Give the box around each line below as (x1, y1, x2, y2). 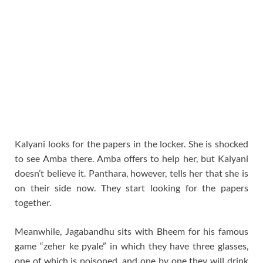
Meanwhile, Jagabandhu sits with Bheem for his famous (15, 225, 248, 237)
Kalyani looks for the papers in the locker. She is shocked (15, 137, 248, 149)
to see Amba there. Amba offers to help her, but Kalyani (15, 152, 248, 164)
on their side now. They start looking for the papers (15, 181, 248, 193)
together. (15, 196, 51, 208)
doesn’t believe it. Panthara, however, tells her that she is (15, 167, 248, 178)
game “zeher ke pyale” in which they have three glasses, (15, 240, 248, 251)
